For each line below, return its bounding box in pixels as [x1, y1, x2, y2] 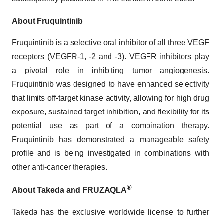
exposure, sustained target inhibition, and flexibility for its [12, 107, 209, 116]
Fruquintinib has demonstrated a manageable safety [12, 135, 209, 144]
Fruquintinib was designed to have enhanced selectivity [12, 79, 209, 88]
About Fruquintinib [12, 16, 83, 25]
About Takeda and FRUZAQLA [12, 185, 127, 194]
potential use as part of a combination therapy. [12, 121, 209, 130]
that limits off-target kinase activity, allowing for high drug [12, 93, 209, 102]
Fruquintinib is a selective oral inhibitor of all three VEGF [12, 38, 209, 47]
